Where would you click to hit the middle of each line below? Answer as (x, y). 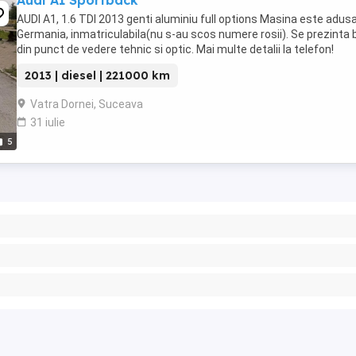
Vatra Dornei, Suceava (87, 104)
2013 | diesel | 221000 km (97, 75)
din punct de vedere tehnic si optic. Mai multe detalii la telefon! (175, 49)
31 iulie (48, 122)
